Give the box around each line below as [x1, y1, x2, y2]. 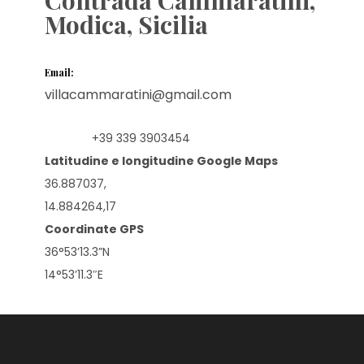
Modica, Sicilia [45, 7, 208, 41]
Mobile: [50, 132, 87, 145]
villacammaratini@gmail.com [45, 84, 232, 104]
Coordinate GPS [45, 220, 144, 237]
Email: [45, 65, 74, 79]
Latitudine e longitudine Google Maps [45, 152, 278, 169]
